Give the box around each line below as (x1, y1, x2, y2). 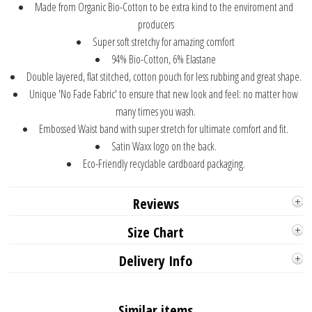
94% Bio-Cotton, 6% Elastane (111, 52, 217, 68)
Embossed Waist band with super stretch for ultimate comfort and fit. (39, 121, 289, 137)
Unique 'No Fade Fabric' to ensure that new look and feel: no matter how (29, 86, 299, 102)
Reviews (132, 194, 179, 214)
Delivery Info (119, 251, 193, 271)
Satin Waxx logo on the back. (111, 139, 217, 155)
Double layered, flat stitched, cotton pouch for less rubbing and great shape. (26, 69, 302, 85)
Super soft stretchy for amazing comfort (93, 34, 235, 50)
